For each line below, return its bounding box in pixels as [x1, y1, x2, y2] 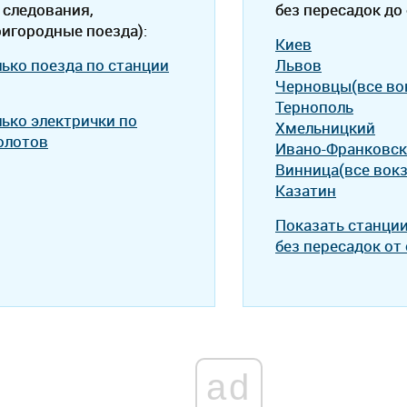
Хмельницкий [275, 117, 375, 138]
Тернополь [275, 96, 353, 117]
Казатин [275, 180, 336, 201]
